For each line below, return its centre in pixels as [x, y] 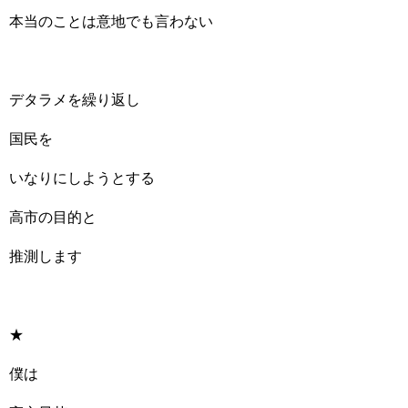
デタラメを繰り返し [75, 100]
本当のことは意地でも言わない [111, 21]
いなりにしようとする [82, 178]
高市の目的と [53, 217]
